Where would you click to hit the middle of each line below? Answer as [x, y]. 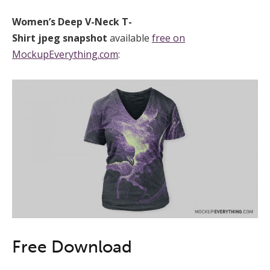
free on [168, 38]
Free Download [72, 246]
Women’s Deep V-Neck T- [72, 22]
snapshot [86, 38]
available [131, 38]
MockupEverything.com [65, 55]
